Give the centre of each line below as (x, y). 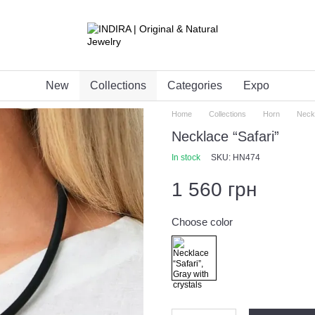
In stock (186, 157)
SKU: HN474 (236, 157)
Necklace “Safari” (225, 136)
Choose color (202, 222)
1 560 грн (214, 189)
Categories (195, 85)
